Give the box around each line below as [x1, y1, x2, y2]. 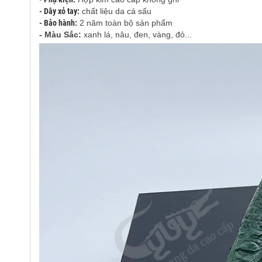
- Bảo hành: [39, 18, 77, 27]
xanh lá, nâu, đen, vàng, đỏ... [83, 29, 192, 39]
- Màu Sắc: [39, 29, 84, 39]
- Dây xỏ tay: [39, 6, 80, 16]
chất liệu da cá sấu [79, 6, 151, 16]
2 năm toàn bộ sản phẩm [77, 18, 173, 27]
